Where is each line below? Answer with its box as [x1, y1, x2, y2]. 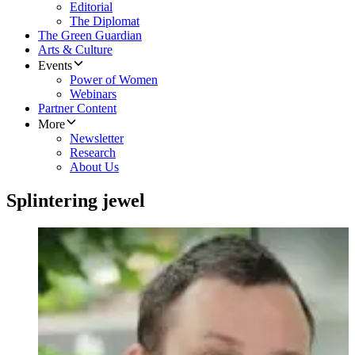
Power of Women [70, 73, 158, 87]
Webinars [70, 87, 116, 101]
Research [70, 146, 116, 160]
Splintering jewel [6, 190, 145, 212]
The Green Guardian [38, 29, 142, 43]
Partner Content [38, 101, 116, 116]
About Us [70, 160, 119, 174]
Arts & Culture [38, 43, 113, 57]
